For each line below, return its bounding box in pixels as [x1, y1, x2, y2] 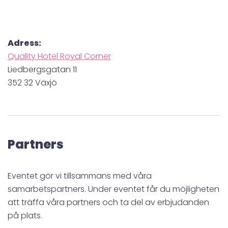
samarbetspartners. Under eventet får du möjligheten [8, 183, 219, 195]
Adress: [8, 37, 41, 49]
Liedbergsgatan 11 [8, 63, 77, 75]
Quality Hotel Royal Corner [8, 50, 111, 62]
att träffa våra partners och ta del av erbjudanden [8, 196, 209, 208]
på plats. [8, 209, 42, 221]
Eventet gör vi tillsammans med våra [8, 169, 152, 182]
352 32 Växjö [8, 76, 57, 89]
